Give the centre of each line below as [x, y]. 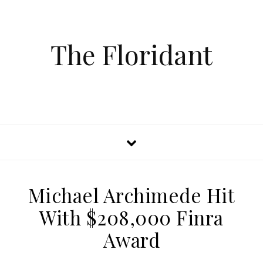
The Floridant [131, 54]
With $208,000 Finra [131, 217]
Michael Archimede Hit [131, 195]
